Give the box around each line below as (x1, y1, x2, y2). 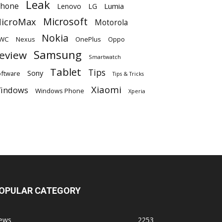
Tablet (50, 64, 81, 79)
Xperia (128, 87, 145, 95)
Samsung (34, 47, 82, 62)
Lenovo (57, 1, 81, 11)
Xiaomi (91, 83, 121, 96)
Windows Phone (35, 86, 84, 95)
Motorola (95, 17, 128, 28)
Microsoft (43, 14, 88, 28)
